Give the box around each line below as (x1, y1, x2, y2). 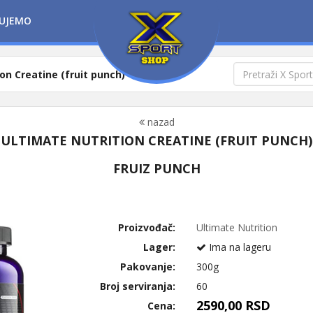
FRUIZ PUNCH (112, 160, 201, 177)
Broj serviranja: (100, 279, 176, 293)
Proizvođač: (118, 221, 176, 234)
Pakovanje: (120, 260, 176, 273)
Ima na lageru (206, 240, 272, 254)
